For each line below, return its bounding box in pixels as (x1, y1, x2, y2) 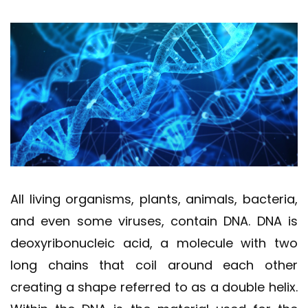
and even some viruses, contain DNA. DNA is (10, 212, 298, 230)
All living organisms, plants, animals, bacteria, (10, 190, 298, 208)
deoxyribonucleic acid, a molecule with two (10, 234, 298, 252)
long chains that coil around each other (10, 256, 298, 274)
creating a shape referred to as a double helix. (10, 278, 298, 296)
